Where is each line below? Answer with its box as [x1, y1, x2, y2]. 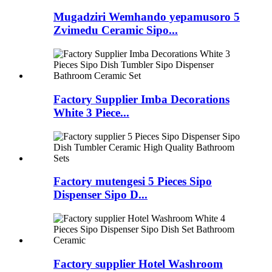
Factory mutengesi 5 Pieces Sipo [53, 175, 212, 188]
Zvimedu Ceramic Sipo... [53, 24, 178, 37]
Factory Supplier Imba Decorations [53, 92, 229, 106]
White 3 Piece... [53, 106, 129, 119]
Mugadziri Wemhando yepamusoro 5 [53, 10, 240, 24]
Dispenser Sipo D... [53, 188, 148, 202]
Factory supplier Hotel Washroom [53, 257, 223, 270]
